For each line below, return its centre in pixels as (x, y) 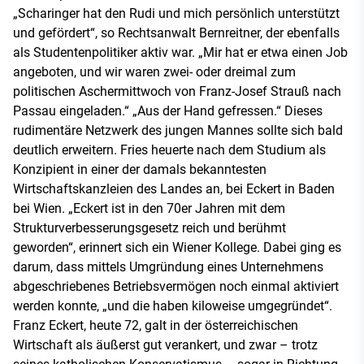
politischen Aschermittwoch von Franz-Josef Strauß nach (177, 91)
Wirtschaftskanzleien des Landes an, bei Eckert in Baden (174, 188)
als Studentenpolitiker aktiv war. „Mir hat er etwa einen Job (180, 52)
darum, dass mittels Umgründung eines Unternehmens (168, 266)
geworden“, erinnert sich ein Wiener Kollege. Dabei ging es (177, 247)
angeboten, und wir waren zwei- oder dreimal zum (154, 71)
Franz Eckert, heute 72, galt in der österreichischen (156, 325)
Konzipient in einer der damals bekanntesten (140, 169)
